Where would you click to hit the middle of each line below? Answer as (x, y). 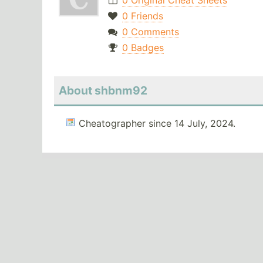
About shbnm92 (103, 91)
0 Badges (143, 48)
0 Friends (142, 16)
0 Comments (150, 32)
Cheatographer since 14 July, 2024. (157, 124)
